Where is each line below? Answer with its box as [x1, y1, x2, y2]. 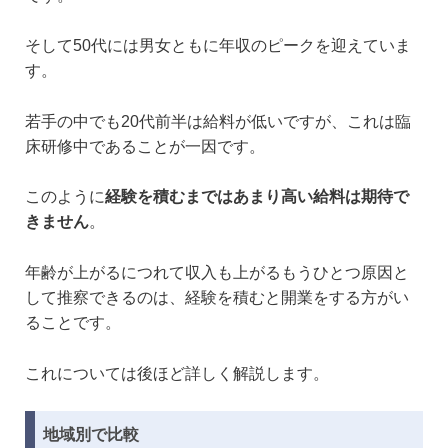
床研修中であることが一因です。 [25, 137, 265, 155]
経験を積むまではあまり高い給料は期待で [105, 188, 409, 206]
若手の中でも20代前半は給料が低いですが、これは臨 [25, 112, 411, 130]
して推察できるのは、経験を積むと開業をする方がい [25, 288, 409, 306]
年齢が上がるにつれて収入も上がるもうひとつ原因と [25, 263, 409, 281]
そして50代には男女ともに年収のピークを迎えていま [25, 37, 411, 55]
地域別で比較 [43, 425, 139, 443]
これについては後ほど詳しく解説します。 [25, 364, 329, 382]
